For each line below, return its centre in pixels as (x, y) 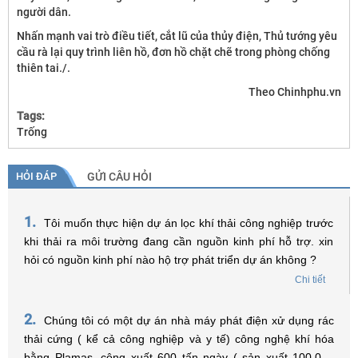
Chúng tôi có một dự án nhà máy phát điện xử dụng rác (189, 320)
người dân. (44, 12)
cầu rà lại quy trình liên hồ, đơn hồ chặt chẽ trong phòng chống (173, 52)
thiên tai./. (44, 68)
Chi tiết (310, 280)
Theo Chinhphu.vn (295, 92)
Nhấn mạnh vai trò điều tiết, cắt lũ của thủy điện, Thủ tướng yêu (177, 36)
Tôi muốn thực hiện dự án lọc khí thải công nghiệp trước (189, 223)
